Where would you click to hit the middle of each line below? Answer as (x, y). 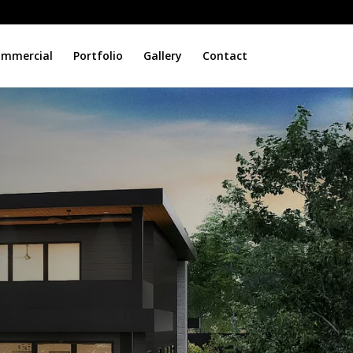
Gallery (162, 56)
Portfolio (98, 56)
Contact (225, 56)
